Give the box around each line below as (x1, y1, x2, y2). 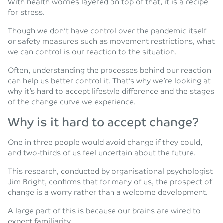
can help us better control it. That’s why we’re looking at (8, 77, 211, 86)
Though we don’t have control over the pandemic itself (8, 27, 206, 36)
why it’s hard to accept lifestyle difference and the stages (8, 87, 214, 97)
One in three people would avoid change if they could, (8, 138, 202, 148)
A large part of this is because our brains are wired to (8, 207, 201, 216)
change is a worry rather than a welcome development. (8, 188, 208, 198)
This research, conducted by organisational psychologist (8, 167, 213, 177)
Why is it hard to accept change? (8, 115, 199, 130)
